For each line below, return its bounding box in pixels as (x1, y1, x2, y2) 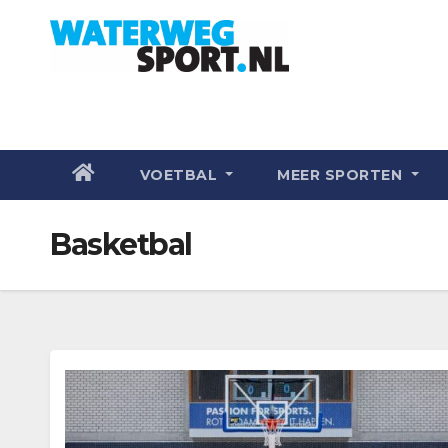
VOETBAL (139, 166, 222, 184)
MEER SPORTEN (277, 166, 407, 184)
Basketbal (50, 226, 192, 263)
